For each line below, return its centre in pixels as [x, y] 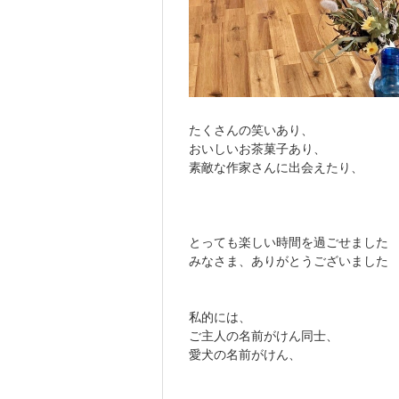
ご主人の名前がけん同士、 [264, 335]
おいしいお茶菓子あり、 [257, 148]
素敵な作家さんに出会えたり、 [276, 167]
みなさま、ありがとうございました [289, 261]
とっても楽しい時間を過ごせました [289, 242]
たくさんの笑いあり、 [251, 130]
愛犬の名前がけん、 [245, 354]
